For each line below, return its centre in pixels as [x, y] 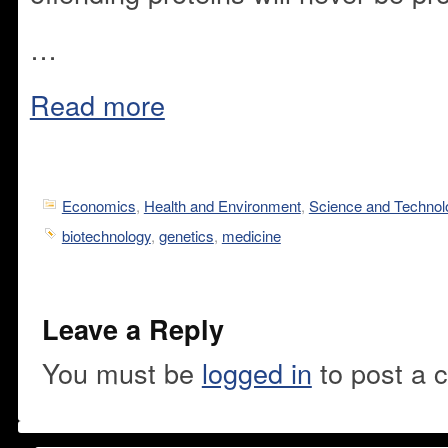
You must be [121, 372]
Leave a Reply [132, 329]
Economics [98, 205]
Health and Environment [222, 205]
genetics [186, 235]
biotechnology [106, 235]
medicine [251, 235]
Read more [97, 104]
